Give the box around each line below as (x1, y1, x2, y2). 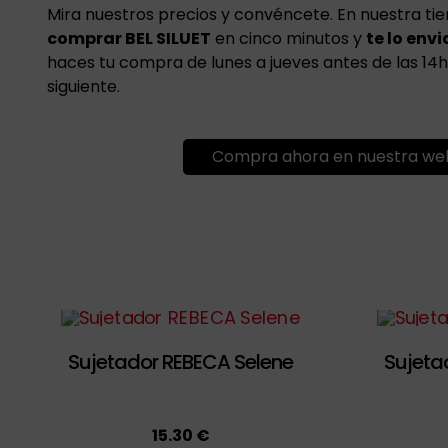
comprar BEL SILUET (46, 27, 211, 51)
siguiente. (46, 75, 120, 99)
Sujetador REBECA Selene (68, 348, 294, 377)
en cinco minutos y (210, 27, 366, 51)
